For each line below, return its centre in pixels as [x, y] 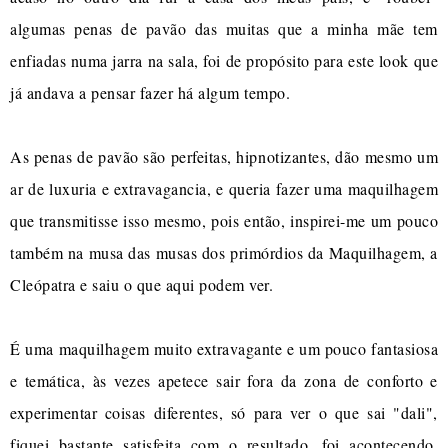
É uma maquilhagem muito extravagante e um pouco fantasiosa [224, 348]
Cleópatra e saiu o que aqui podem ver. [141, 284]
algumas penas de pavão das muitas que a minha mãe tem [224, 28]
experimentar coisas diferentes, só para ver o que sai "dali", [224, 412]
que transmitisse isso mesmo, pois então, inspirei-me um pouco [224, 220]
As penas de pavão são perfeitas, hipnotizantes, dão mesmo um [224, 156]
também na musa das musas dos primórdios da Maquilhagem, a [224, 252]
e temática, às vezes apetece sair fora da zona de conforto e [224, 380]
